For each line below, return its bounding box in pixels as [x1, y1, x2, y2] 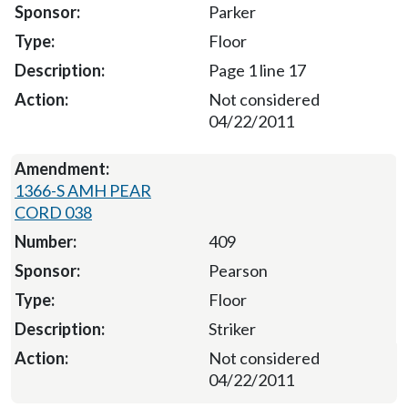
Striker [208, 319, 256, 340]
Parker [208, 2, 256, 23]
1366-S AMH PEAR [15, 180, 151, 201]
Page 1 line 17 [208, 60, 306, 81]
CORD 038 [15, 202, 92, 223]
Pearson [208, 260, 268, 281]
